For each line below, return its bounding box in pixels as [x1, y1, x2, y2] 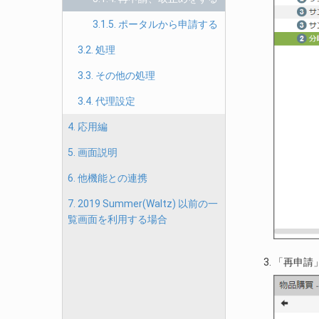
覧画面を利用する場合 [68, 214, 167, 225]
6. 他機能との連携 [68, 172, 147, 184]
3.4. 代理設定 [78, 95, 135, 107]
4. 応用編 [68, 121, 108, 132]
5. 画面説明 [68, 147, 117, 158]
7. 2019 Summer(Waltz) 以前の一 [68, 198, 218, 209]
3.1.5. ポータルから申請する [93, 19, 218, 30]
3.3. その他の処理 [78, 70, 155, 81]
